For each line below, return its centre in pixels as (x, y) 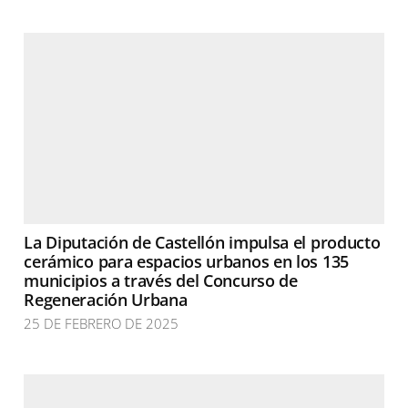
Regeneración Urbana (106, 300)
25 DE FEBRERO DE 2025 (102, 323)
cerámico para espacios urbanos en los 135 (186, 261)
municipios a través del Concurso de (161, 280)
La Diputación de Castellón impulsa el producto (202, 242)
